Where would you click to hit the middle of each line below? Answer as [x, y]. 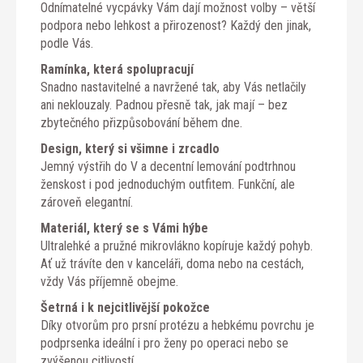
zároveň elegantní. [87, 202]
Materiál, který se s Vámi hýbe [124, 228]
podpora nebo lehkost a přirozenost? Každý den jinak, [176, 25]
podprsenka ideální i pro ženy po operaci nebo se [164, 343]
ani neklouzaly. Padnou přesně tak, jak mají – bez [164, 105]
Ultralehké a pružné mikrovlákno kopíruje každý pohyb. [177, 246]
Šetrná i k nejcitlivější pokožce [125, 307]
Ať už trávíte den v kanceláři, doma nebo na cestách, [172, 263]
